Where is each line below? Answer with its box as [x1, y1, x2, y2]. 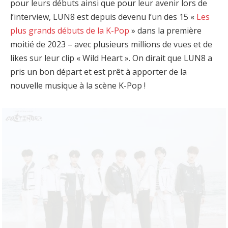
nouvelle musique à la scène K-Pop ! [10, 80, 146, 92]
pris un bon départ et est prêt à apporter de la [10, 66, 187, 78]
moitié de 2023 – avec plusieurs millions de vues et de [10, 39, 212, 50]
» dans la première [129, 25, 202, 37]
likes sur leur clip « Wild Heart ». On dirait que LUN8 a [10, 52, 212, 64]
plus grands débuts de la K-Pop [10, 25, 129, 37]
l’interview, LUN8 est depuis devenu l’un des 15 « [10, 11, 196, 23]
